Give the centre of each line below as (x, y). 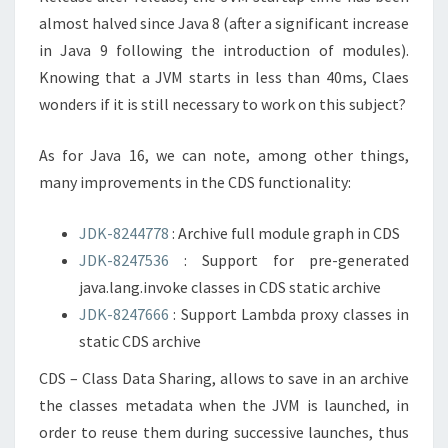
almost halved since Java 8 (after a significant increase (224, 23)
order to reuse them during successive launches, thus (224, 432)
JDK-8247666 (124, 314)
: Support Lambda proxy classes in (289, 314)
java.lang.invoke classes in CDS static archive (230, 287)
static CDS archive (140, 341)
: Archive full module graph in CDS (284, 233)
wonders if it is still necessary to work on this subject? (222, 104)
